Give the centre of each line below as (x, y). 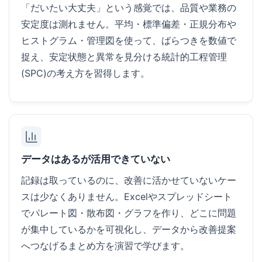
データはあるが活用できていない (96, 159)
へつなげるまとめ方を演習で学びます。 (105, 246)
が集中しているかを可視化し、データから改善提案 (129, 229)
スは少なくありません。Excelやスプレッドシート (127, 196)
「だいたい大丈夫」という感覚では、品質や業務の (129, 8)
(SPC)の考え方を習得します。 (85, 73)
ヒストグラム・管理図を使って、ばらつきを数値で (129, 40)
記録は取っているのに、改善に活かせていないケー (129, 180)
